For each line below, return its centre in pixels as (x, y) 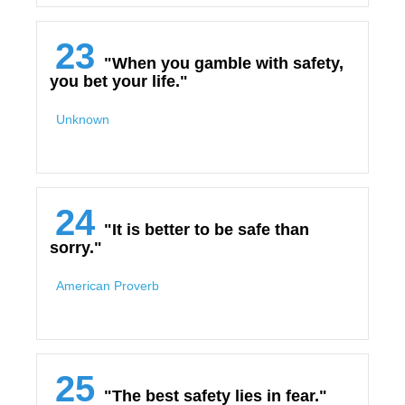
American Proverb (108, 286)
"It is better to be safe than (207, 230)
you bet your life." (119, 81)
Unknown (83, 119)
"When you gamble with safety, (224, 63)
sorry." (76, 248)
